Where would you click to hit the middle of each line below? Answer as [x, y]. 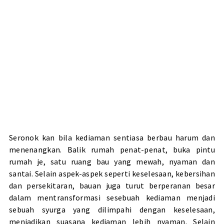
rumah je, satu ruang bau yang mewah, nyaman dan [112, 162]
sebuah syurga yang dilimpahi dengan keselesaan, [112, 210]
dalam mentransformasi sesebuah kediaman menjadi [112, 198]
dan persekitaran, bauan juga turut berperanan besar [112, 186]
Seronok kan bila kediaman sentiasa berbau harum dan [112, 138]
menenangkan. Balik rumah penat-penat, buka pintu [112, 150]
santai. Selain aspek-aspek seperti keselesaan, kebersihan [112, 174]
